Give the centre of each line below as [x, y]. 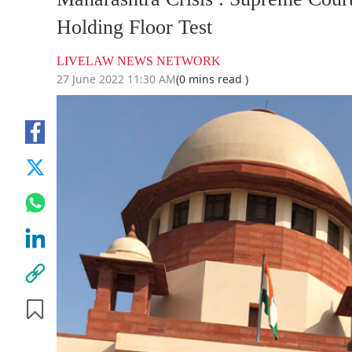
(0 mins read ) [212, 79]
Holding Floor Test [134, 27]
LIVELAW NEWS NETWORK [139, 61]
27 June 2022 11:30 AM [116, 79]
